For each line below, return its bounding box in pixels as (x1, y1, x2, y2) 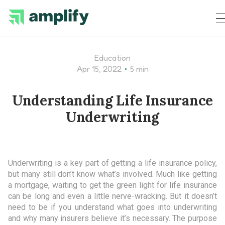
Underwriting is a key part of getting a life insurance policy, (8, 158, 217, 168)
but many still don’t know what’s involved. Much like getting (8, 169, 217, 179)
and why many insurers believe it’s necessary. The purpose (8, 213, 217, 223)
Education (94, 53, 131, 63)
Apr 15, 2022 (76, 64, 122, 74)
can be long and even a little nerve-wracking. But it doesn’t (8, 191, 217, 201)
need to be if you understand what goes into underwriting (8, 202, 217, 212)
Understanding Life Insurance (12, 91, 213, 109)
